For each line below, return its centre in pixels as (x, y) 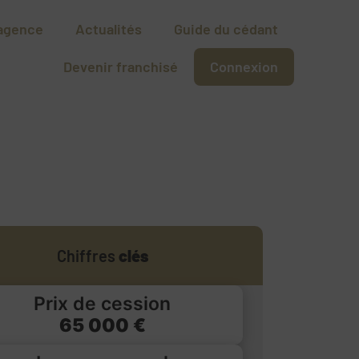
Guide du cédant (226, 29)
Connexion (244, 67)
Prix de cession (103, 303)
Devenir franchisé (121, 67)
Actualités (109, 29)
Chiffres (87, 255)
